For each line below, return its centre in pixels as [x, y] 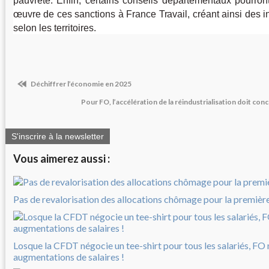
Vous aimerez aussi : [62, 158]
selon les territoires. [55, 28]
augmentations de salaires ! [69, 256]
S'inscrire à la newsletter [58, 136]
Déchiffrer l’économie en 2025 [80, 84]
